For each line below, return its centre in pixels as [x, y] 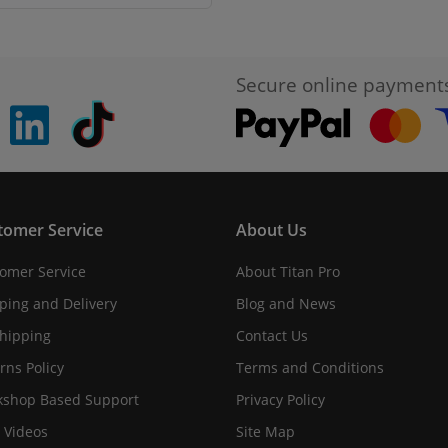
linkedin [81, 110]
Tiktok [135, 110]
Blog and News [286, 303]
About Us [271, 229]
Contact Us [272, 335]
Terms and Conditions [310, 367]
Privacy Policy [280, 399]
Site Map [265, 431]
